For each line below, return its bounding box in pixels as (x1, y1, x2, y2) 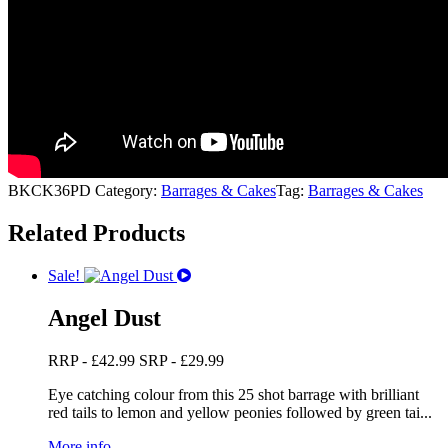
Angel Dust (48, 305, 161, 332)
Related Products (8, 220, 185, 247)
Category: (95, 182, 161, 200)
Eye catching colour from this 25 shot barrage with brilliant (48, 386, 419, 404)
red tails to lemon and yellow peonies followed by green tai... (48, 404, 432, 422)
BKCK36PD (8, 182, 91, 200)
